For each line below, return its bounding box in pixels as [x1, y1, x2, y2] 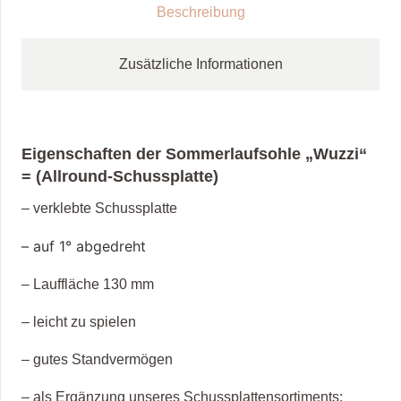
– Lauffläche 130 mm [21, 277, 154, 293]
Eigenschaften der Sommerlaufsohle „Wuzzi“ [21, 144, 367, 163]
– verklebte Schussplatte [21, 200, 177, 217]
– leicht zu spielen [21, 314, 136, 330]
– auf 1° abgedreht [21, 237, 150, 256]
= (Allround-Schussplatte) [21, 166, 218, 185]
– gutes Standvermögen [21, 352, 173, 368]
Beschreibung [156, 4, 245, 20]
